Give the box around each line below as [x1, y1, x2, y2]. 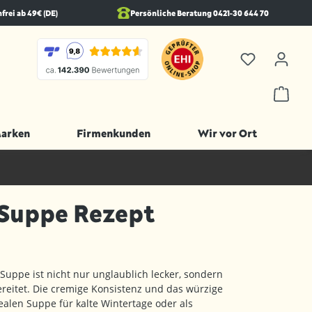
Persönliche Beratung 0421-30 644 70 [130, 8, 269, 17]
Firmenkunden [77, 127, 150, 139]
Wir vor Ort [197, 127, 257, 139]
